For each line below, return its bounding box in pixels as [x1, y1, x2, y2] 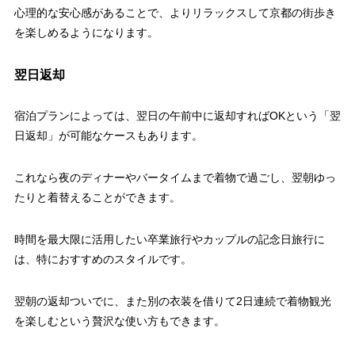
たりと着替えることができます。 [13, 191, 181, 204]
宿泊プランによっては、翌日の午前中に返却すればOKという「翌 [13, 109, 341, 123]
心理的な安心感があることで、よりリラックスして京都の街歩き [13, 6, 336, 20]
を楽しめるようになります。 [13, 26, 158, 40]
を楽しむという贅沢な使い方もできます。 [13, 315, 225, 328]
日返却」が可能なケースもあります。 [13, 129, 203, 143]
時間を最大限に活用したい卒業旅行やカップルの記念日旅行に [13, 233, 325, 246]
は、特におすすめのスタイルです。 [13, 253, 192, 266]
